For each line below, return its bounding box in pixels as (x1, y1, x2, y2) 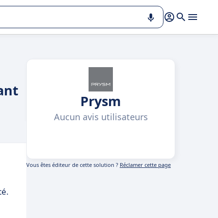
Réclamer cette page (120, 161, 171, 168)
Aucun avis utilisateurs (54, 111, 148, 123)
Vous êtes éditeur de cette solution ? (26, 161, 120, 168)
